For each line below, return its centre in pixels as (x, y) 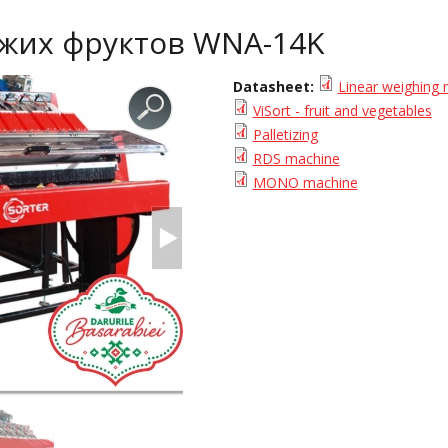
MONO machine (305, 182)
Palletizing (285, 134)
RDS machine (296, 158)
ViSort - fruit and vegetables (342, 110)
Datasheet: (275, 86)
